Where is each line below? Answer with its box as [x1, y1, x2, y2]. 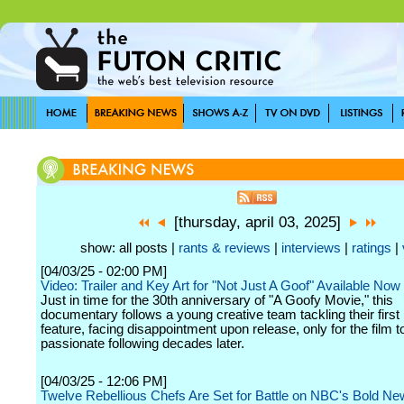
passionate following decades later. [41, 336, 244, 351]
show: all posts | [80, 241, 179, 255]
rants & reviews [179, 241, 271, 255]
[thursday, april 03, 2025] [164, 214, 350, 231]
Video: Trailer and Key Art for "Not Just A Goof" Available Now [41, 279, 400, 293]
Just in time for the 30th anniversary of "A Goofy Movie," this [41, 293, 393, 308]
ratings [352, 241, 391, 255]
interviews [281, 241, 341, 255]
